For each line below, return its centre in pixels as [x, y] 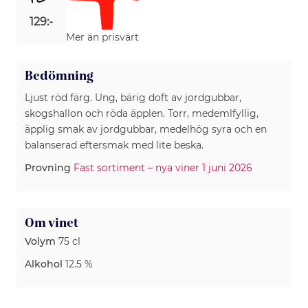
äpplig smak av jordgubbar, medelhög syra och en [146, 129]
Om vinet [52, 223]
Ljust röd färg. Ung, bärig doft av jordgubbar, [133, 97]
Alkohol [44, 264]
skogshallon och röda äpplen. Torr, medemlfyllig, [142, 113]
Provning [48, 167]
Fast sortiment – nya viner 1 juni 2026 [163, 167]
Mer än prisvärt [102, 37]
